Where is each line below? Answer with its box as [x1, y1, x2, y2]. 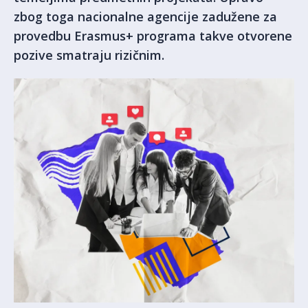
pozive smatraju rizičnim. [14, 47, 164, 63]
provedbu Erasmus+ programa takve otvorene [14, 27, 292, 44]
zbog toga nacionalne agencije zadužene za [14, 8, 277, 25]
